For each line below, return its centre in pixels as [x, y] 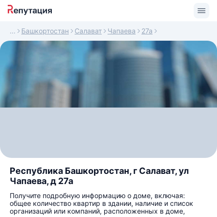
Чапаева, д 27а [41, 181]
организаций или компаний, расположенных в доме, [97, 211]
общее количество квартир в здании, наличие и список [101, 203]
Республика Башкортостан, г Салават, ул [99, 171]
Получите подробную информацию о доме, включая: [97, 195]
